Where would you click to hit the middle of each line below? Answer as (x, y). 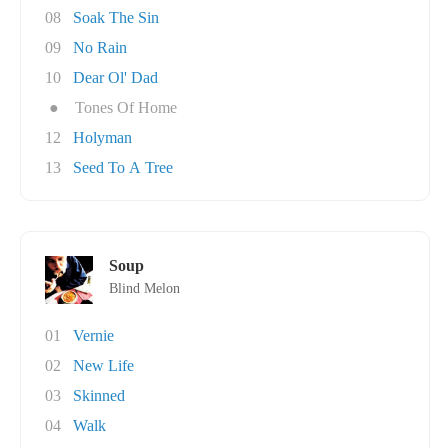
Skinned (99, 395)
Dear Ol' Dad (115, 77)
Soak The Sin (116, 17)
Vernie (93, 335)
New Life (103, 365)
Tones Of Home (126, 107)
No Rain (100, 47)
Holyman (102, 137)
